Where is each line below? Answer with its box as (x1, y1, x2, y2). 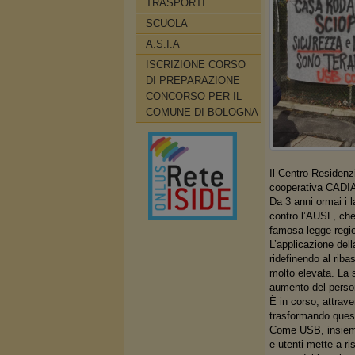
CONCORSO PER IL (146, 90, 242, 102)
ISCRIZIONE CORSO (146, 59, 246, 71)
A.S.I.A (146, 38, 180, 50)
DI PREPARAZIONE (146, 74, 240, 86)
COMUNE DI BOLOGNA (146, 106, 258, 118)
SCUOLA (146, 17, 188, 29)
